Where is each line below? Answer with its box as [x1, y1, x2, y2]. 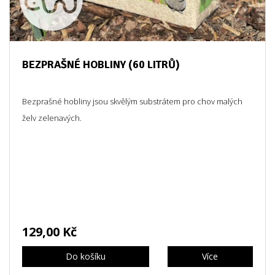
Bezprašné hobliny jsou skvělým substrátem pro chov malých [22, 96, 242, 107]
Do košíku [65, 250, 106, 262]
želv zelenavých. [22, 112, 82, 123]
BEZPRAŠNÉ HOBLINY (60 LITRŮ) [22, 58, 180, 71]
